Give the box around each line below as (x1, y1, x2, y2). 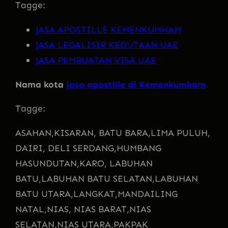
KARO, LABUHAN (79, 157, 153, 169)
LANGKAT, (73, 188, 118, 199)
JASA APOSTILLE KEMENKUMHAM (36, 23, 181, 35)
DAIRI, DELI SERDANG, (15, 142, 117, 154)
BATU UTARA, (15, 188, 73, 199)
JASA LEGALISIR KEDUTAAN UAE (36, 39, 178, 50)
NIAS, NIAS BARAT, (47, 203, 129, 215)
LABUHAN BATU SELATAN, (41, 173, 155, 184)
